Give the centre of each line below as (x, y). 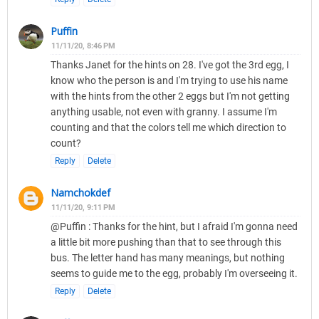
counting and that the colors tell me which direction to (168, 128)
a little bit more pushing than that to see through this (166, 242)
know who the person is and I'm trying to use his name (169, 81)
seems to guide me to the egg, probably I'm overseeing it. (174, 274)
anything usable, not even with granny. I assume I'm (164, 112)
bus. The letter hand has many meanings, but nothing (168, 258)
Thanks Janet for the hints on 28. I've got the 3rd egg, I (170, 65)
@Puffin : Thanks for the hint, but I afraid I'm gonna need (174, 227)
